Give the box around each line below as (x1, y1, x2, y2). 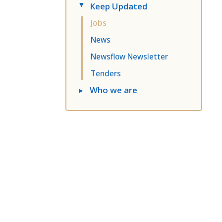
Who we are (90, 84, 137, 96)
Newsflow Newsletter (91, 51, 168, 61)
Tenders (91, 68, 121, 78)
